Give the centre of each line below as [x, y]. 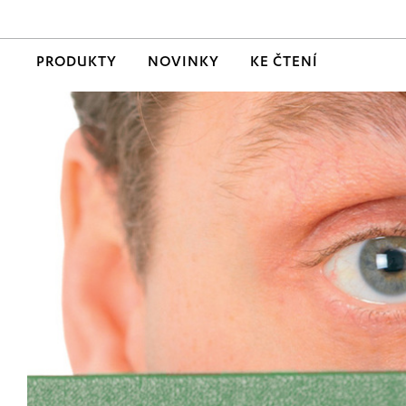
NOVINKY [184, 63]
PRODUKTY [77, 63]
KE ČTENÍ [284, 63]
